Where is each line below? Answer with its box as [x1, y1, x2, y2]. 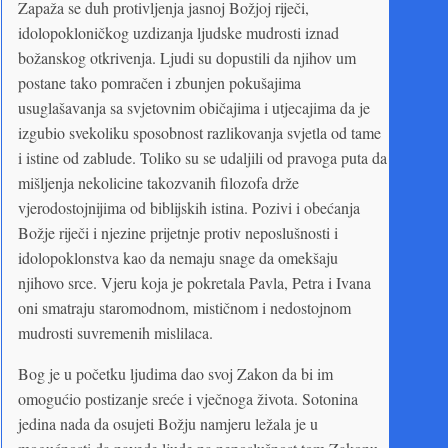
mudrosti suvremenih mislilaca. [18, 321, 213, 343]
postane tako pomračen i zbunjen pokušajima [18, 71, 301, 93]
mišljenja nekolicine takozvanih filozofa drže [18, 171, 299, 193]
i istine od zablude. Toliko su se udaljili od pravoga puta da [18, 146, 387, 168]
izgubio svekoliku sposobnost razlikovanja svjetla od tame [18, 121, 381, 143]
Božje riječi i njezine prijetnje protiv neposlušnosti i [18, 221, 338, 243]
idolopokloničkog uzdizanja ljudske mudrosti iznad [18, 21, 339, 43]
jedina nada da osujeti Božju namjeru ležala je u [18, 412, 318, 434]
